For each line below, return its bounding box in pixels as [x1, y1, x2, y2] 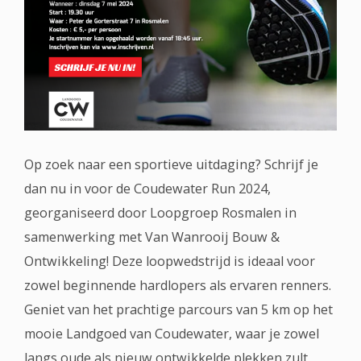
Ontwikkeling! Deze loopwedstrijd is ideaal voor [24, 252, 315, 270]
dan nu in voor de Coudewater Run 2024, [24, 180, 271, 197]
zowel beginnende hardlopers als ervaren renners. [24, 276, 331, 294]
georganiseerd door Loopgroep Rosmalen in [24, 204, 297, 222]
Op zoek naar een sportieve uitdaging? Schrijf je [24, 156, 318, 173]
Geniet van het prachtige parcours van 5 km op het [24, 301, 333, 318]
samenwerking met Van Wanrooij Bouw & [24, 228, 280, 246]
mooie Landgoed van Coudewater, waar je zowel [24, 325, 319, 342]
